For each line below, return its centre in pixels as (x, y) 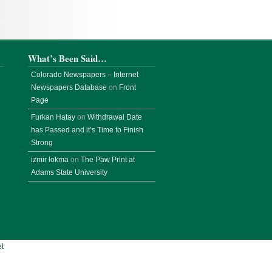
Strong (42, 143)
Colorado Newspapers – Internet (85, 75)
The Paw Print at (108, 160)
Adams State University (69, 172)
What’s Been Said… (67, 58)
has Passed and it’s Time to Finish (87, 130)
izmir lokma (50, 160)
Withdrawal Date (115, 117)
